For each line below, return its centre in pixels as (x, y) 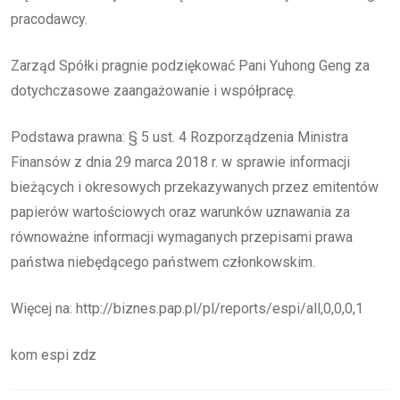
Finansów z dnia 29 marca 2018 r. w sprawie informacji (180, 162)
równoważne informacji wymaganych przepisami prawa (182, 237)
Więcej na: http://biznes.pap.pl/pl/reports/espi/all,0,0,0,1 (187, 308)
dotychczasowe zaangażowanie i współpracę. (153, 90)
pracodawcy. (49, 19)
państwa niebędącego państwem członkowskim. (163, 262)
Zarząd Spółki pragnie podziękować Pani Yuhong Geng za (190, 65)
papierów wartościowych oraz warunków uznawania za (180, 212)
